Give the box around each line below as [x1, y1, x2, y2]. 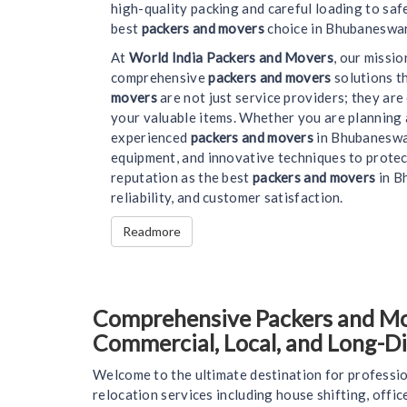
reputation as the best [111, 168, 253, 185]
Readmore [123, 223, 181, 239]
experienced [111, 128, 191, 145]
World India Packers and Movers [128, 48, 333, 65]
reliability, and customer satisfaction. [111, 188, 343, 205]
